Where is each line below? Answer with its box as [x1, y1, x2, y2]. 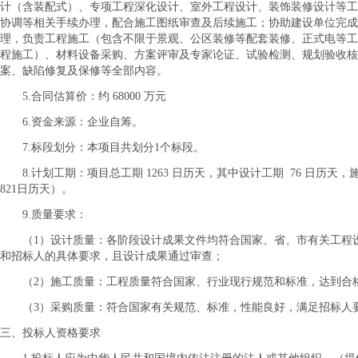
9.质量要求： [22, 209, 87, 221]
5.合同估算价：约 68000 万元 [22, 90, 166, 102]
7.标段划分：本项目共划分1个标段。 [22, 141, 205, 153]
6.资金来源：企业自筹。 [22, 116, 143, 128]
